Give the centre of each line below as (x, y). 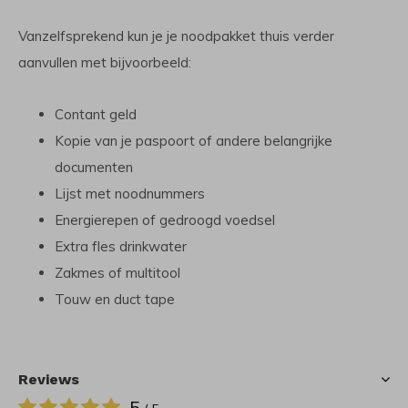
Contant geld (96, 114)
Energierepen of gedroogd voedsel (165, 220)
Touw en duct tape (115, 299)
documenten (94, 167)
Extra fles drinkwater (121, 246)
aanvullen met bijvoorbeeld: (105, 62)
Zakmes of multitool (117, 273)
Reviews (49, 379)
